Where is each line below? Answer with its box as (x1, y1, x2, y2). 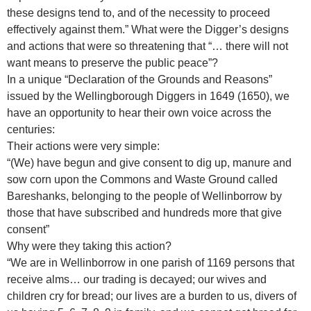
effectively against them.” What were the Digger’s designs (7, 24, 289, 35)
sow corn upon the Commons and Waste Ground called (7, 174, 278, 185)
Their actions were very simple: (7, 140, 160, 152)
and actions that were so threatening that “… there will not (7, 40, 288, 52)
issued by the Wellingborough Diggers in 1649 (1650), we (7, 90, 289, 102)
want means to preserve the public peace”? (7, 57, 218, 69)
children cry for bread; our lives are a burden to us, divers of (7, 290, 296, 302)
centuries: (7, 124, 55, 135)
